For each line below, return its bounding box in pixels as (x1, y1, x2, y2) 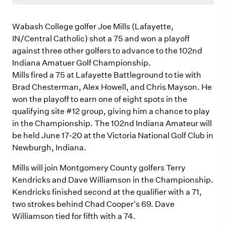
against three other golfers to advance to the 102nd (12, 46, 202, 55)
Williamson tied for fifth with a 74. (12, 211, 136, 221)
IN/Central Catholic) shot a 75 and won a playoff (12, 34, 190, 43)
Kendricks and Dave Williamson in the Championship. (12, 175, 213, 185)
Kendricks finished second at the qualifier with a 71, (12, 187, 202, 197)
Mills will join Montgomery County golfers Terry (12, 163, 186, 173)
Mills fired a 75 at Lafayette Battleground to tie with (12, 70, 201, 80)
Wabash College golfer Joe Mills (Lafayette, (12, 22, 174, 31)
